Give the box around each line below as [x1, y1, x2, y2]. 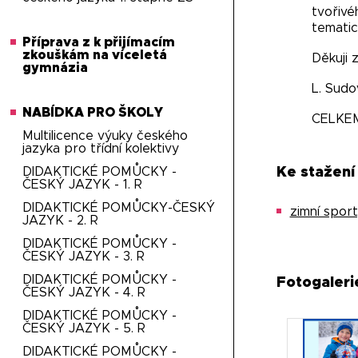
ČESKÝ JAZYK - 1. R [22, 178, 143, 191]
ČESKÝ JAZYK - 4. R [22, 286, 146, 299]
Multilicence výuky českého [22, 129, 189, 142]
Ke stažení [276, 165, 355, 180]
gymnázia [22, 62, 89, 74]
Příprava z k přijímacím [22, 36, 176, 49]
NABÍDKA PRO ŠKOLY [22, 106, 164, 119]
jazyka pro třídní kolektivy [22, 142, 180, 155]
